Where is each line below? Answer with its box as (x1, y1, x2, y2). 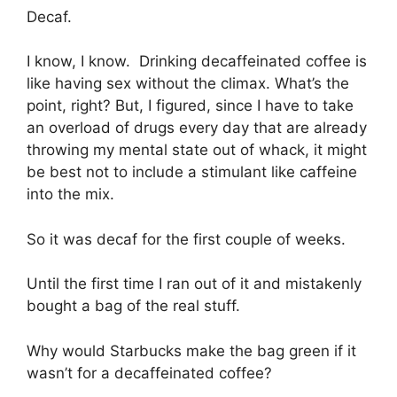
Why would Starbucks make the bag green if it (27, 341, 356, 360)
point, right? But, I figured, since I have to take (27, 97, 354, 115)
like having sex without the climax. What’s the (27, 74, 349, 93)
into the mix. (27, 185, 114, 204)
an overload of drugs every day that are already (27, 119, 367, 137)
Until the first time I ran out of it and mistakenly (27, 275, 362, 293)
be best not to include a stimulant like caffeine (27, 163, 357, 182)
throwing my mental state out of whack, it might (27, 141, 367, 160)
